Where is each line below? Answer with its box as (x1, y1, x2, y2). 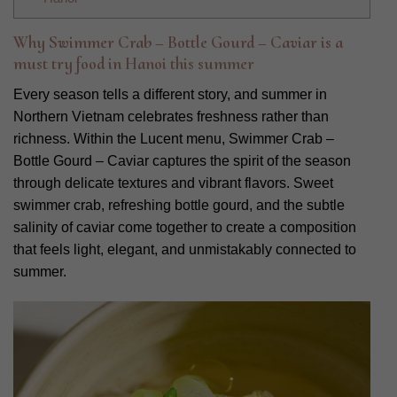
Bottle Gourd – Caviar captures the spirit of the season (13, 152, 351, 168)
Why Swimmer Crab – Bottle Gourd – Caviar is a (13, 32, 343, 54)
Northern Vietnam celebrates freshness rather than (13, 108, 329, 124)
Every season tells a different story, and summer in (13, 86, 327, 102)
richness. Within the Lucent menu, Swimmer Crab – (13, 130, 334, 146)
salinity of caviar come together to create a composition (13, 219, 356, 235)
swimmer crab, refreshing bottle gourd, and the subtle (13, 197, 345, 213)
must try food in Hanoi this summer (13, 53, 254, 75)
